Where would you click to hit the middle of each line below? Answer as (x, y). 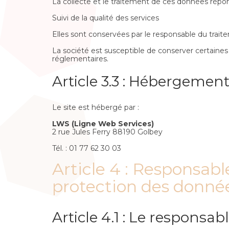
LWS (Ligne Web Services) (103, 123)
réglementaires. (80, 59)
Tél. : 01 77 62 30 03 (87, 148)
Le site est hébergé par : (96, 107)
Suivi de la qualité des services (106, 18)
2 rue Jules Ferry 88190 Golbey (107, 132)
